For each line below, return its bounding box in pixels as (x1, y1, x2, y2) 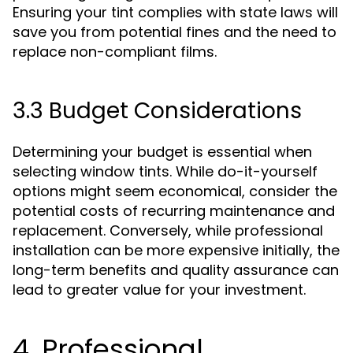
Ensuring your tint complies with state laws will (13, 2, 338, 22)
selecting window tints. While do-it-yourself (13, 162, 318, 181)
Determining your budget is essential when (13, 142, 312, 162)
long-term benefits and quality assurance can (13, 260, 339, 280)
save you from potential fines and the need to (13, 22, 336, 42)
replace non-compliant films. (13, 42, 217, 61)
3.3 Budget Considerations (13, 95, 302, 126)
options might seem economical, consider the (13, 181, 337, 201)
